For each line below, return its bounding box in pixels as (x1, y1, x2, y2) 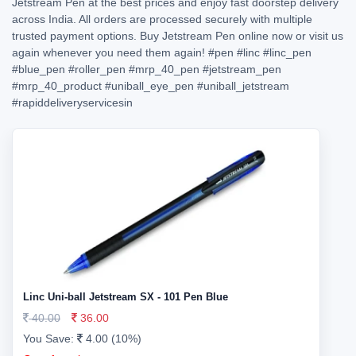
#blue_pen (12, 63, 65, 75)
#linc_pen (263, 46, 311, 59)
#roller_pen (68, 63, 126, 75)
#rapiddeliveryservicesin (12, 96, 133, 109)
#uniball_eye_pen (105, 79, 194, 92)
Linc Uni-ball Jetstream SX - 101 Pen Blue (23, 291, 228, 303)
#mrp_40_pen (129, 63, 199, 75)
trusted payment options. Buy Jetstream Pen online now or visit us (12, 29, 343, 42)
